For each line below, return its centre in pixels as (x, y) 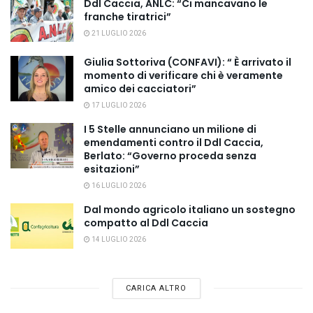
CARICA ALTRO (156, 288)
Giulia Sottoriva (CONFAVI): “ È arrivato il (188, 63)
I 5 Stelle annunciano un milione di (170, 130)
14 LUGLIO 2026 (118, 240)
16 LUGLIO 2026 (118, 186)
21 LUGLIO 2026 (118, 34)
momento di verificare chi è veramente (183, 76)
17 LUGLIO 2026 (118, 106)
